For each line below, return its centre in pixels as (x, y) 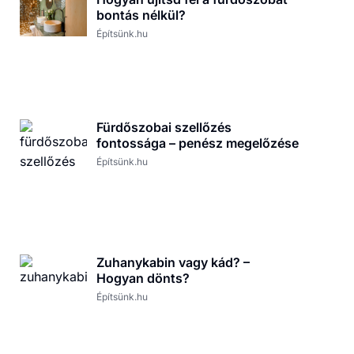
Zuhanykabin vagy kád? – (173, 263)
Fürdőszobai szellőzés (164, 128)
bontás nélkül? (141, 15)
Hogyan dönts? (143, 279)
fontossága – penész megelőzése (198, 143)
